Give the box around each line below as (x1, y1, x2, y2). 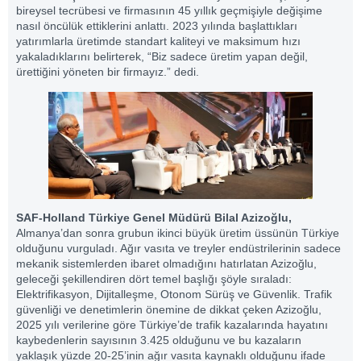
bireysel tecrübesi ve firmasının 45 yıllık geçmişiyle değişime (16, 4, 322, 18)
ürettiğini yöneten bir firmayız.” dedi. (16, 65, 199, 79)
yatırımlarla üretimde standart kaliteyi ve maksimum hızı (16, 35, 301, 48)
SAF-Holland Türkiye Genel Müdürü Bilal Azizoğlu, (16, 210, 292, 224)
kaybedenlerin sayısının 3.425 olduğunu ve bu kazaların (16, 333, 301, 346)
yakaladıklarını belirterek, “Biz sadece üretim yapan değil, (16, 50, 308, 64)
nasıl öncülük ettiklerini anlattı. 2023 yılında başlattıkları (16, 19, 297, 33)
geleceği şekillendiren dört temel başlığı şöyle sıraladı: (16, 272, 292, 285)
